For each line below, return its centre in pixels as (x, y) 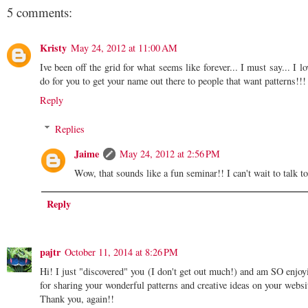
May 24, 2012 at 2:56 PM (170, 153)
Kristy (53, 47)
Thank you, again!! (77, 298)
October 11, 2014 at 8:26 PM (121, 252)
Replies (70, 129)
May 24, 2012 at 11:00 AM (124, 47)
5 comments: (40, 12)
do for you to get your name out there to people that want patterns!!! (173, 80)
